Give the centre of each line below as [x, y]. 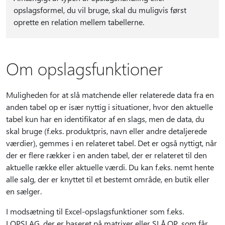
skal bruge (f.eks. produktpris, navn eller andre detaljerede [106, 131]
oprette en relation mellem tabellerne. [79, 22]
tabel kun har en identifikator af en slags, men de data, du [105, 119]
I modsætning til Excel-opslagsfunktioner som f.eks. [95, 211]
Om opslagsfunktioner [84, 68]
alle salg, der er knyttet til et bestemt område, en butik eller [108, 179]
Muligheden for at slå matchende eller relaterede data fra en [110, 95]
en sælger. [24, 191]
